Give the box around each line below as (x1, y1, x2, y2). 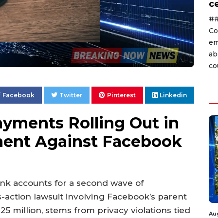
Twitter (59, 91, 82, 99)
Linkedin (160, 91, 187, 99)
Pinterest (107, 91, 136, 99)
